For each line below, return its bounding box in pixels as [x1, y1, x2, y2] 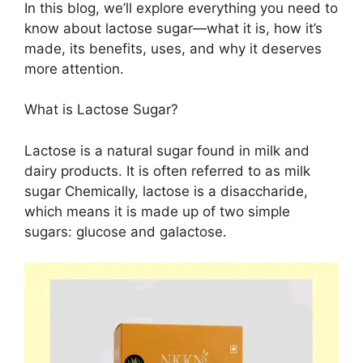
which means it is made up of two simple [24, 203, 290, 220]
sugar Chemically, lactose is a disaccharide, [24, 182, 308, 199]
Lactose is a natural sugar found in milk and [24, 142, 310, 159]
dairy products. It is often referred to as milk [24, 162, 310, 179]
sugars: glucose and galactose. [24, 223, 227, 240]
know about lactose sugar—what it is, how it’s [24, 19, 322, 36]
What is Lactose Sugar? [24, 101, 178, 118]
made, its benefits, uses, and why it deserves [24, 40, 322, 57]
